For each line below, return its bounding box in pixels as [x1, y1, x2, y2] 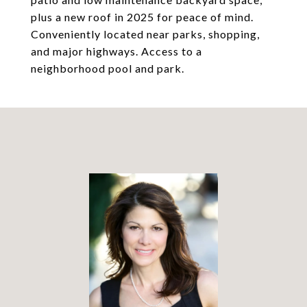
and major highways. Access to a [31, 45, 202, 58]
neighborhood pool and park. [31, 62, 184, 75]
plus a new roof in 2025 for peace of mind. [31, 10, 254, 23]
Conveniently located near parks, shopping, [31, 27, 260, 40]
